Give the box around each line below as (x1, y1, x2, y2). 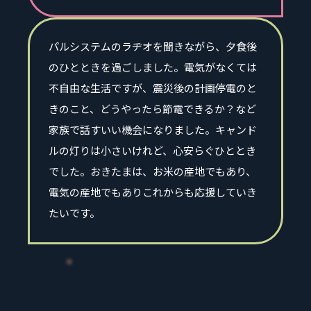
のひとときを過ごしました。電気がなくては (49, 59, 257, 74)
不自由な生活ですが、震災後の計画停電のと (49, 80, 257, 95)
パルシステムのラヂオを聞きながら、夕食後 (49, 38, 257, 53)
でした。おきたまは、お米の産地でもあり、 (49, 163, 256, 178)
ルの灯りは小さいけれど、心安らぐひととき (49, 142, 256, 158)
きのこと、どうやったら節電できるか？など (49, 101, 256, 116)
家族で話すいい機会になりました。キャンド (49, 121, 257, 137)
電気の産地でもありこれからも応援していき (49, 184, 257, 199)
